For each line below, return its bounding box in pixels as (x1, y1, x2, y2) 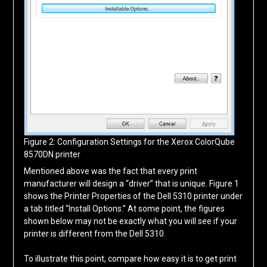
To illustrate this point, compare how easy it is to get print (23, 253, 237, 263)
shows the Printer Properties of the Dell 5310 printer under (23, 191, 243, 201)
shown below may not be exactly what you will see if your (23, 216, 237, 226)
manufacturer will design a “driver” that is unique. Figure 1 (23, 178, 239, 188)
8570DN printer (23, 149, 80, 159)
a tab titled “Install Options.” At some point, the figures (23, 203, 225, 213)
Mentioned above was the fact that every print (23, 166, 197, 176)
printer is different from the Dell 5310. (23, 228, 166, 238)
